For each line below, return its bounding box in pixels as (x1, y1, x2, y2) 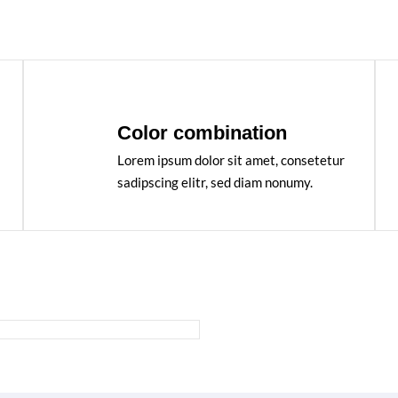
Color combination (117, 122, 288, 144)
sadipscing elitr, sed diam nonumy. (117, 174, 314, 190)
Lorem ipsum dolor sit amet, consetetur (117, 152, 346, 168)
